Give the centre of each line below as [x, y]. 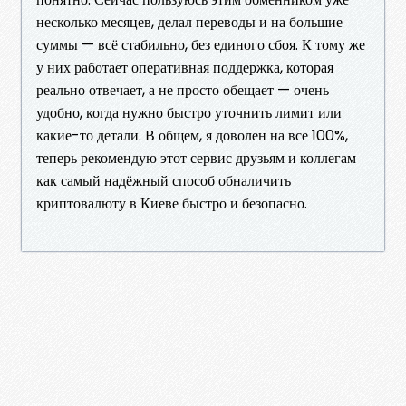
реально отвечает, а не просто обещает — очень [183, 90]
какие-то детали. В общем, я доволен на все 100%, [192, 135]
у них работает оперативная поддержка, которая [185, 67]
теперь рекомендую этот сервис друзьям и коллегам [196, 158]
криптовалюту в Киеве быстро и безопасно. [172, 203]
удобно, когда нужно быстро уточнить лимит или [189, 112]
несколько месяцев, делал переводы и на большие [189, 22]
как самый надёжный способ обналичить [164, 180]
